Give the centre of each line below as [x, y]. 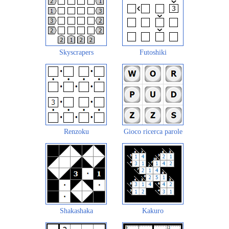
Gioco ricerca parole [153, 131]
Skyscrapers [76, 52]
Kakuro [153, 211]
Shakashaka [76, 211]
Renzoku [76, 131]
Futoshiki [153, 52]
